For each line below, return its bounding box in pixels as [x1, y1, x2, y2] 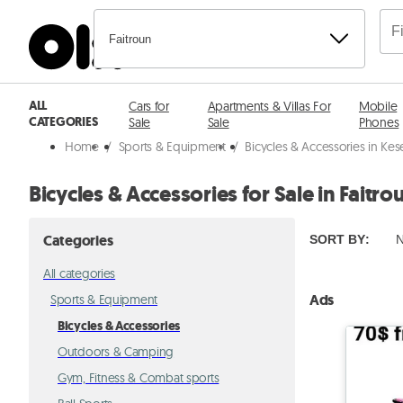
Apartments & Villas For [207, 98, 331, 114]
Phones [358, 114, 399, 130]
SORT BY [309, 232, 365, 246]
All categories [43, 265, 116, 282]
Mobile [358, 98, 398, 114]
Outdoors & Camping [58, 344, 175, 360]
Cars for [129, 98, 169, 114]
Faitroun [109, 31, 151, 46]
